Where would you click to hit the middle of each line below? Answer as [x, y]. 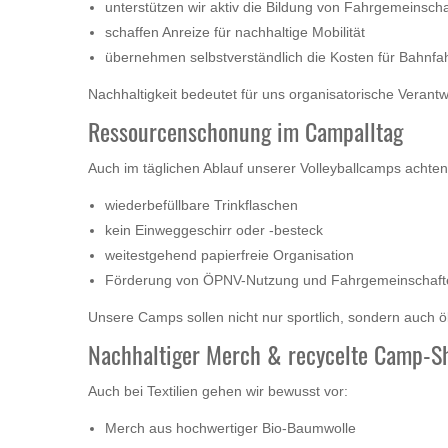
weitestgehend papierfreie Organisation [229, 255]
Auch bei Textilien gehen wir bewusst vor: [218, 391]
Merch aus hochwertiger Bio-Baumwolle [230, 428]
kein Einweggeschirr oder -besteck [214, 230]
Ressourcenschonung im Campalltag [245, 131]
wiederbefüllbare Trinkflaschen [201, 205]
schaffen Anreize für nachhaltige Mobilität [235, 32]
